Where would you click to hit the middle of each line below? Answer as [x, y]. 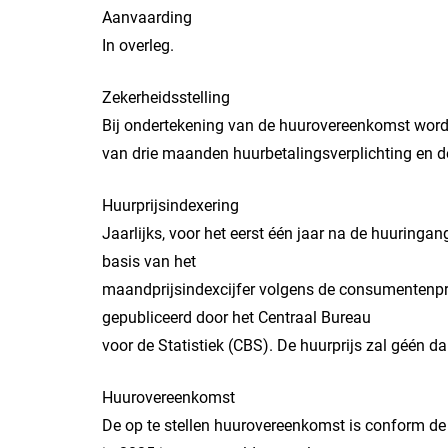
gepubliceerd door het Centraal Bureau [236, 317]
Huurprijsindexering [170, 205]
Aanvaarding [147, 17]
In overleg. [138, 45]
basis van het [149, 261]
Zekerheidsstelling [166, 97]
